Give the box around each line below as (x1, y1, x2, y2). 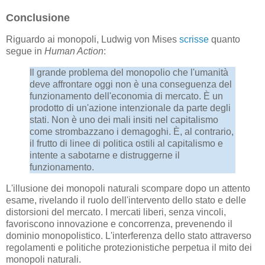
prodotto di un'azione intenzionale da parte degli (30, 103, 231, 114)
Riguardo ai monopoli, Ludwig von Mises (6, 34, 179, 45)
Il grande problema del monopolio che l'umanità (30, 67, 228, 78)
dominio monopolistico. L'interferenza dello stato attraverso (6, 231, 251, 241)
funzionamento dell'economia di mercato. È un (30, 91, 223, 102)
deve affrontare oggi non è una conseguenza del (30, 79, 232, 90)
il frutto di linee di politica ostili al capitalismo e (30, 138, 223, 149)
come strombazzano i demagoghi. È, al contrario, (30, 127, 234, 137)
